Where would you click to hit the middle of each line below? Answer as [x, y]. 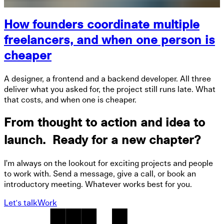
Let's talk [21, 203]
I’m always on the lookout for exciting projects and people [108, 163]
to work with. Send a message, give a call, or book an [100, 174]
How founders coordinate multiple [102, 25]
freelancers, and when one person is [109, 41]
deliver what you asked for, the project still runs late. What [110, 90]
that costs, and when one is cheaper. [70, 100]
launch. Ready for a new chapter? [102, 141]
